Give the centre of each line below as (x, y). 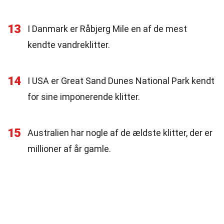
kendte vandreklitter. (69, 45)
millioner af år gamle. (69, 149)
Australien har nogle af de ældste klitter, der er (120, 133)
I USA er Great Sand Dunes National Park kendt (121, 81)
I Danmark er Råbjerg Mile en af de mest (107, 29)
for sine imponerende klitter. (84, 97)
